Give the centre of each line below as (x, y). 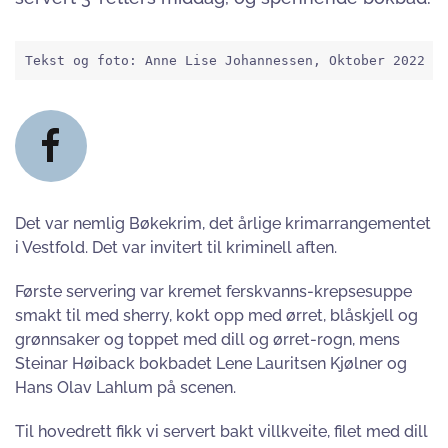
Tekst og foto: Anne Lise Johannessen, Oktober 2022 (225, 60)
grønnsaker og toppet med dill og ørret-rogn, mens (207, 339)
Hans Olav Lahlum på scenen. (125, 387)
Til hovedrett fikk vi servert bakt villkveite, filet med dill (221, 431)
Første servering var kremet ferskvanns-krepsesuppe (213, 291)
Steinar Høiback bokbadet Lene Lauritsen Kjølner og (211, 363)
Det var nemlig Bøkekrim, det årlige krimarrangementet (223, 223)
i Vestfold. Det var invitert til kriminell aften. (176, 247)
